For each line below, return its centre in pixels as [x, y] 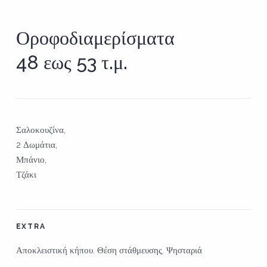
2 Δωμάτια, [36, 145]
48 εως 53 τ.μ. [72, 62]
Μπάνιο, [31, 159]
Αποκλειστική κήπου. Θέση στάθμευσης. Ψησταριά [109, 250]
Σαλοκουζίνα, [41, 130]
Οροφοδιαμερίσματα [95, 38]
